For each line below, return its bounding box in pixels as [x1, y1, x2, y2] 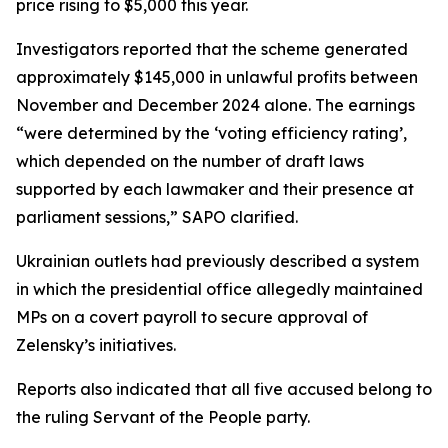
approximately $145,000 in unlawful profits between [16, 67, 418, 87]
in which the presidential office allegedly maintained [16, 279, 423, 299]
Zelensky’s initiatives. [16, 335, 176, 355]
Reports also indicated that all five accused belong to [16, 379, 432, 399]
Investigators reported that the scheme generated [16, 39, 408, 59]
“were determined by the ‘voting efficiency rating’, [16, 123, 407, 143]
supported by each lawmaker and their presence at [16, 179, 414, 199]
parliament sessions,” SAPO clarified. [16, 207, 298, 227]
